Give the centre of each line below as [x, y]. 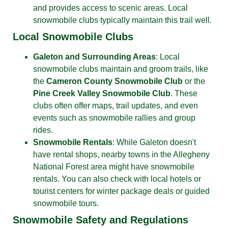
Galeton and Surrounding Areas [94, 56]
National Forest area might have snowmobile [114, 166]
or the [194, 81]
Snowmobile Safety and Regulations [101, 220]
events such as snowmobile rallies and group [114, 118]
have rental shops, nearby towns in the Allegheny [121, 154]
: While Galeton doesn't [154, 142]
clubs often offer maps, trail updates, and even [116, 105]
